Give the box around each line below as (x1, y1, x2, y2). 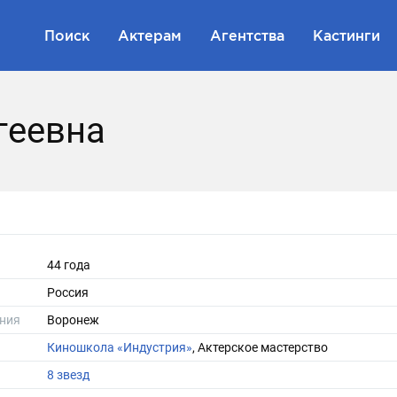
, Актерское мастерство (192, 340, 328, 354)
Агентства (210, 27, 284, 43)
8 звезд (47, 368, 90, 382)
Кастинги (313, 27, 380, 43)
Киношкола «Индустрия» (47, 340, 192, 354)
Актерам (118, 27, 182, 43)
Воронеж (47, 313, 99, 327)
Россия (47, 285, 89, 300)
